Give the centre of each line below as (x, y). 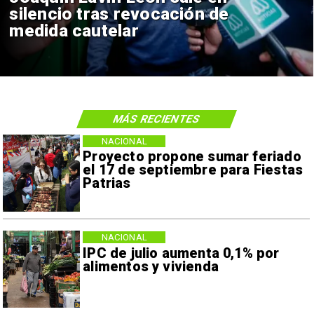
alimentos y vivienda (151, 266)
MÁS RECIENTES (157, 119)
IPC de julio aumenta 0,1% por (181, 253)
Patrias (107, 184)
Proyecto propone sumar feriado (192, 157)
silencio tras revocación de (119, 13)
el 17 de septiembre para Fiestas (193, 170)
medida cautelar (74, 30)
